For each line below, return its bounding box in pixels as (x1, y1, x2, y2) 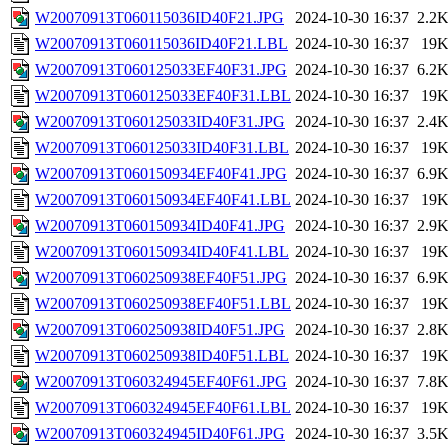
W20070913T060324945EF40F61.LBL (35, 399, 291, 417)
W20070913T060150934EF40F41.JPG (35, 165, 287, 183)
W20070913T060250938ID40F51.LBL (35, 347, 289, 365)
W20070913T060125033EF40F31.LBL (35, 87, 291, 105)
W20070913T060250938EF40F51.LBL (35, 295, 291, 313)
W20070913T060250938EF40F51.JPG (35, 269, 287, 287)
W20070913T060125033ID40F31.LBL (35, 139, 289, 157)
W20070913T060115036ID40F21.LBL (35, 35, 288, 53)
